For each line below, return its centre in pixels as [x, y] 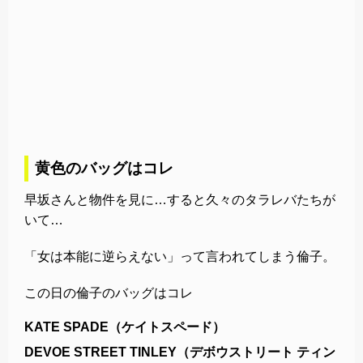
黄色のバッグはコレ [104, 168]
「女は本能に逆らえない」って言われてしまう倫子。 [180, 256]
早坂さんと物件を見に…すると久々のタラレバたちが [180, 199]
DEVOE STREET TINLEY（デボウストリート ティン [180, 352]
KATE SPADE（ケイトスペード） [125, 327]
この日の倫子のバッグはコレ [109, 293]
